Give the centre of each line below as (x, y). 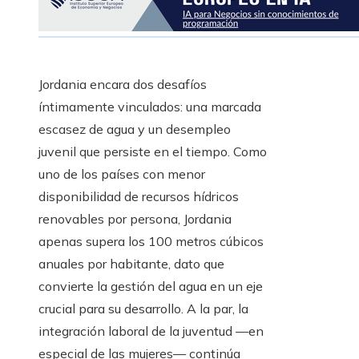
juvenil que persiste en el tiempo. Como (153, 152)
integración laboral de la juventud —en (151, 331)
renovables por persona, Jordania (135, 219)
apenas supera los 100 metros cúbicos (151, 242)
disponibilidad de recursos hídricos (139, 197)
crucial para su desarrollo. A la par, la (143, 309)
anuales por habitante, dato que (131, 264)
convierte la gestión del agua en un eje (151, 286)
